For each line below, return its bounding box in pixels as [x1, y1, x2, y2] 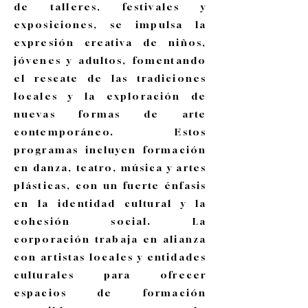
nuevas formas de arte [14, 108, 206, 120]
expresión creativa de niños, [14, 36, 206, 48]
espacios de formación [14, 287, 206, 298]
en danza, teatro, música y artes [14, 162, 206, 173]
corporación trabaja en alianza [14, 233, 206, 245]
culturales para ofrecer [14, 269, 206, 280]
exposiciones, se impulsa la [14, 19, 206, 30]
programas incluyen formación [14, 144, 206, 155]
